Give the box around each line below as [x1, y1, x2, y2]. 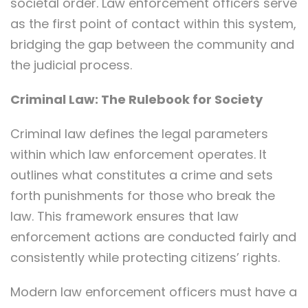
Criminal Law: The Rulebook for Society [10, 91, 263, 108]
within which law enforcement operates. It [10, 146, 267, 163]
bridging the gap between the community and [10, 36, 294, 53]
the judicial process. [10, 56, 132, 74]
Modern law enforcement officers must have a [10, 283, 297, 300]
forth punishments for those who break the [10, 187, 275, 204]
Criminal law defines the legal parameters [10, 125, 268, 142]
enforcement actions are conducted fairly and [10, 228, 296, 245]
